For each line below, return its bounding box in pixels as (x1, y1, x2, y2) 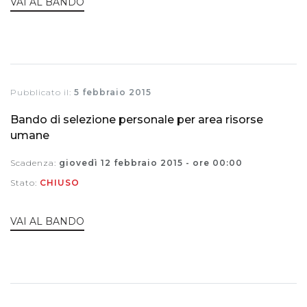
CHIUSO (40, 177, 79, 188)
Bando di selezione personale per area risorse (10, 113, 263, 127)
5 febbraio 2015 (74, 87, 151, 98)
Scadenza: (10, 158, 59, 169)
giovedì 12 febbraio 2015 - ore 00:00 (59, 158, 243, 169)
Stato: (10, 177, 40, 188)
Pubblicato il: (10, 87, 74, 98)
